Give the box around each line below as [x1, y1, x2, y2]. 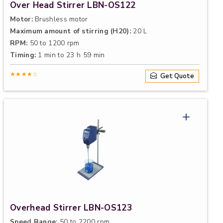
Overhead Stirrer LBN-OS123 [10, 202, 132, 214]
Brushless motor [32, 14, 88, 24]
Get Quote [159, 71, 194, 81]
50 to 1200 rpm [27, 38, 80, 48]
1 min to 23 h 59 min [36, 50, 105, 60]
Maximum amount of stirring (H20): [10, 26, 131, 36]
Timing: [10, 50, 36, 60]
